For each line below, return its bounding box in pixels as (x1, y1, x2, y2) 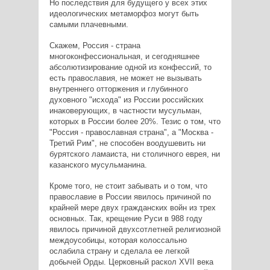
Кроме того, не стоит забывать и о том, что (49, 181, 207, 190)
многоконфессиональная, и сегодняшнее (49, 51, 199, 61)
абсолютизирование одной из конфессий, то (49, 62, 212, 72)
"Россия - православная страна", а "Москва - (49, 127, 213, 137)
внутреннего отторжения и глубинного (49, 84, 188, 93)
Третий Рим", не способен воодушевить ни (49, 138, 206, 148)
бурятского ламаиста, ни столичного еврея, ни (49, 149, 220, 159)
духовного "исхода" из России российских (49, 95, 204, 104)
